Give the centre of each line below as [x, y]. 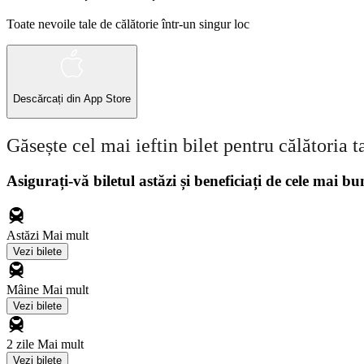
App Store [107, 99]
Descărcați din [48, 99]
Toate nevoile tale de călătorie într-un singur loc [128, 24]
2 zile [22, 344]
